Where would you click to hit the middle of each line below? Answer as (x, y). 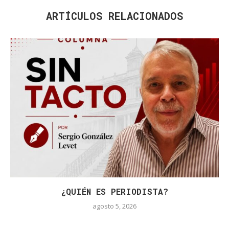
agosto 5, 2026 (114, 206)
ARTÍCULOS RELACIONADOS (114, 16)
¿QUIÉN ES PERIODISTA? (114, 192)
